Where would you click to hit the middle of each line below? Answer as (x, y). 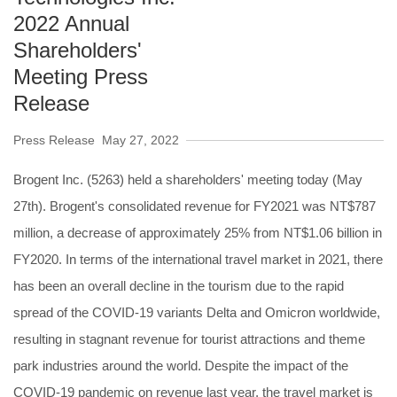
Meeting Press (81, 77)
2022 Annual (71, 23)
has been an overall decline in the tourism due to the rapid (179, 286)
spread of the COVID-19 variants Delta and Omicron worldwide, (197, 312)
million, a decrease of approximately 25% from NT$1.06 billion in (198, 233)
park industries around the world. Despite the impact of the (181, 366)
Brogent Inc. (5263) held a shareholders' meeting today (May (188, 179)
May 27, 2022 (140, 140)
